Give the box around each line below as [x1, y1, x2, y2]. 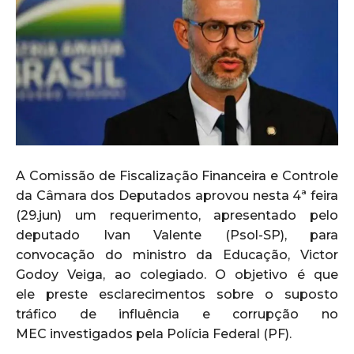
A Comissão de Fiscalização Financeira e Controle [16, 168, 338, 183]
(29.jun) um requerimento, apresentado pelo [16, 207, 338, 223]
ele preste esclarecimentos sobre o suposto [16, 286, 338, 302]
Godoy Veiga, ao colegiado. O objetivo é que [16, 266, 338, 282]
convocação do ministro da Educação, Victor [16, 247, 338, 262]
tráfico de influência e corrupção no [16, 306, 338, 322]
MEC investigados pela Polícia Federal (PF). [16, 326, 292, 341]
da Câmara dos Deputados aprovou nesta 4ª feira [16, 187, 338, 203]
